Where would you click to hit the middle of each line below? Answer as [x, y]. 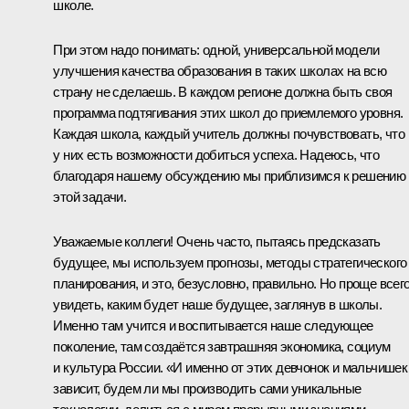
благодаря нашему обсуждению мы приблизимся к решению [230, 175]
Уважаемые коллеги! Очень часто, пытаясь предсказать [217, 241]
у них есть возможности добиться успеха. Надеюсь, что [216, 154]
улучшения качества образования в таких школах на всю [220, 70]
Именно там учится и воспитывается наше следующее [213, 325]
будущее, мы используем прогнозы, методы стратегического [230, 262]
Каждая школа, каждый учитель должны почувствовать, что [229, 133]
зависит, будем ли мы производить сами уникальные [207, 388]
